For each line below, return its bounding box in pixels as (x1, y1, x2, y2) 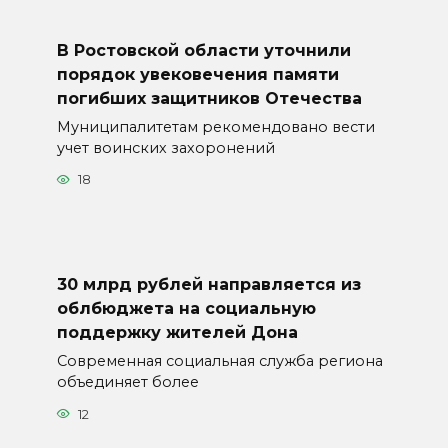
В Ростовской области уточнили (56, 40, 351, 60)
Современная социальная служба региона (56, 352, 383, 371)
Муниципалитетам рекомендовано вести (56, 117, 375, 136)
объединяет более (56, 373, 199, 392)
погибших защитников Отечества (56, 88, 362, 108)
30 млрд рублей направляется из (56, 274, 361, 294)
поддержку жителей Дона (56, 322, 298, 342)
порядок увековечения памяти (56, 64, 339, 84)
